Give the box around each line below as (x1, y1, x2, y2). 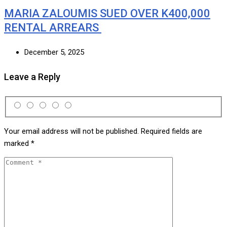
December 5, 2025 (24, 47, 84, 57)
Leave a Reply (4, 71, 60, 82)
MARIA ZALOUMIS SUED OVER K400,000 (4, 7, 210, 20)
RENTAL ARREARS (4, 21, 101, 34)
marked (4, 139, 31, 148)
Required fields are (141, 127, 202, 136)
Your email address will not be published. (4, 127, 139, 136)
